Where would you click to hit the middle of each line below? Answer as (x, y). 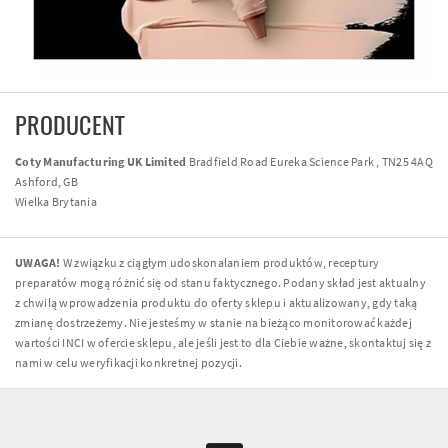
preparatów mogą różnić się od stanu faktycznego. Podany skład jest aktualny (220, 282)
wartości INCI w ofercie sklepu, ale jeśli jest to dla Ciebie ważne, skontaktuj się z (223, 342)
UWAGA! (38, 262)
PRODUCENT (70, 124)
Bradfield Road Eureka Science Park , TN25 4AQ (309, 161)
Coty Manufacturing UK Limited (101, 161)
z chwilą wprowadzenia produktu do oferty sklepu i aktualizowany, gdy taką (216, 302)
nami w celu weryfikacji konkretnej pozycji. (128, 362)
